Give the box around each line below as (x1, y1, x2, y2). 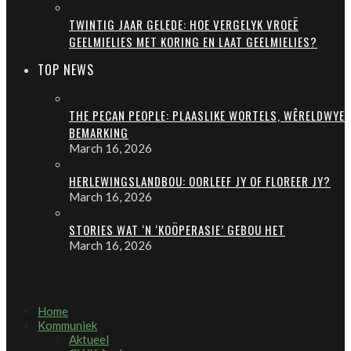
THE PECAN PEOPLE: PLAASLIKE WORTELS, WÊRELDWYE (69, 107, 345, 125)
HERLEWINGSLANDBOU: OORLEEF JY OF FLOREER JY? (69, 172, 331, 190)
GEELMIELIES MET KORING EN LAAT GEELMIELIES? (69, 32, 317, 50)
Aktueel (69, 332, 109, 347)
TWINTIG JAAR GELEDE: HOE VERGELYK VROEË (69, 15, 299, 33)
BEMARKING (69, 124, 128, 142)
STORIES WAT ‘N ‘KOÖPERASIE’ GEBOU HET (69, 221, 285, 239)
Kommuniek (38, 318, 97, 333)
